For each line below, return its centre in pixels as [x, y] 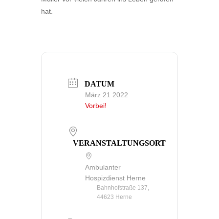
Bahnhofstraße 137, [123, 188]
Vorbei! [96, 105]
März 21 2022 [107, 95]
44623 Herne [114, 197]
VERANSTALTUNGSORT [119, 143]
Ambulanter [103, 167]
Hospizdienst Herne [115, 178]
